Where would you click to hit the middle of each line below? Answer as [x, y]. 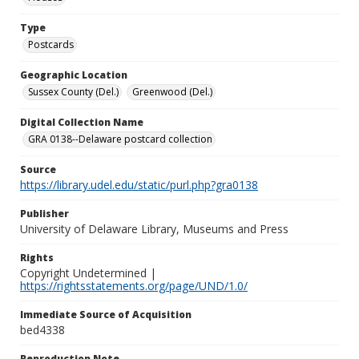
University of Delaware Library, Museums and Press [154, 229]
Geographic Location [74, 75]
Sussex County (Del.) [73, 92]
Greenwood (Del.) [172, 92]
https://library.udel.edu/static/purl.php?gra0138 [139, 185]
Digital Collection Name [82, 122]
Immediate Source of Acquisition [106, 315]
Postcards [51, 44]
